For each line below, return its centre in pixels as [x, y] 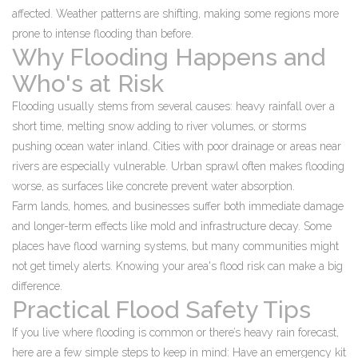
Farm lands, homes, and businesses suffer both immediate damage [178, 206]
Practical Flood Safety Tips [161, 310]
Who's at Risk [88, 84]
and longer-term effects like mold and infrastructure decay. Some [172, 226]
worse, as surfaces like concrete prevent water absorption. [153, 186]
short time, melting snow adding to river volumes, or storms [159, 126]
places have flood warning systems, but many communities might [175, 246]
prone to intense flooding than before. [103, 34]
